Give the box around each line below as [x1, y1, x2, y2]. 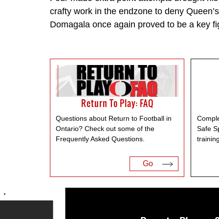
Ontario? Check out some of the [56, 125, 155, 133]
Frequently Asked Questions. [56, 135, 145, 143]
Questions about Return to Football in [56, 114, 172, 123]
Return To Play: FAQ [81, 96, 153, 110]
